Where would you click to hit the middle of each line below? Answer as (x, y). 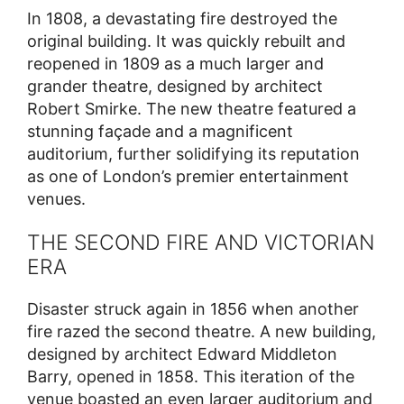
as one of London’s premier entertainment (188, 177)
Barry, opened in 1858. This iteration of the (191, 377)
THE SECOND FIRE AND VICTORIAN (201, 243)
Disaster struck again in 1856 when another (193, 309)
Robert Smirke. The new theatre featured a (192, 109)
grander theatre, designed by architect (175, 87)
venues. (56, 199)
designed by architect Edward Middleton (182, 354)
